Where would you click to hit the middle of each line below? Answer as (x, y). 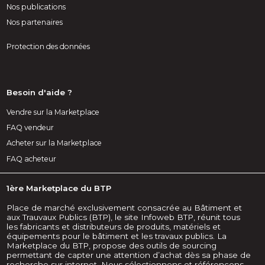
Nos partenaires (35, 22)
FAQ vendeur (30, 128)
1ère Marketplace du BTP (59, 188)
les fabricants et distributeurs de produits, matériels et (114, 226)
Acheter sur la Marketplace (54, 143)
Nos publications (36, 7)
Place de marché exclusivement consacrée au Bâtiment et (125, 207)
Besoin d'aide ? (40, 93)
